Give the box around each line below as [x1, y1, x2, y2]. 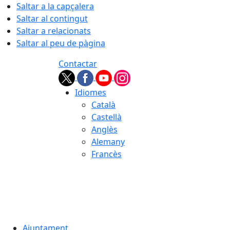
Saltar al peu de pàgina [16, 37, 105, 49]
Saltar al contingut [16, 13, 88, 24]
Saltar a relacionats [16, 25, 91, 36]
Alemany [91, 136, 125, 147]
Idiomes [75, 87, 106, 98]
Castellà [91, 111, 122, 123]
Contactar [59, 58, 97, 69]
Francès [91, 148, 122, 160]
